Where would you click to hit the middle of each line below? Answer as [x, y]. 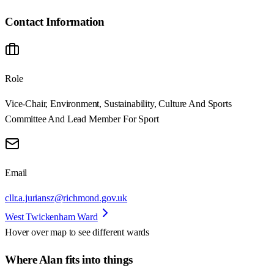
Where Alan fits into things [69, 260]
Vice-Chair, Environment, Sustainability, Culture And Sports [118, 103]
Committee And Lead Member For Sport [82, 119]
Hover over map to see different [66, 232]
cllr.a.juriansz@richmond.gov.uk [66, 198]
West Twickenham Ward [51, 217]
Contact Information [55, 22]
